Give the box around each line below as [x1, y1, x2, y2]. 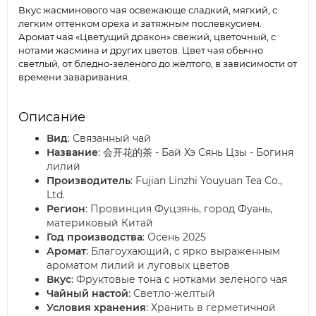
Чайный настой [47, 287, 128, 300]
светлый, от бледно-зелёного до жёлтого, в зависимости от [18, 58, 297, 70]
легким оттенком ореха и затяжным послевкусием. [18, 18, 262, 30]
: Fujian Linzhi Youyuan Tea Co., [130, 174, 282, 188]
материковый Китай [47, 217, 153, 230]
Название [47, 146, 98, 159]
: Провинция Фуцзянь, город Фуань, [85, 202, 272, 216]
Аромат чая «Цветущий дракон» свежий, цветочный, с [18, 31, 276, 43]
